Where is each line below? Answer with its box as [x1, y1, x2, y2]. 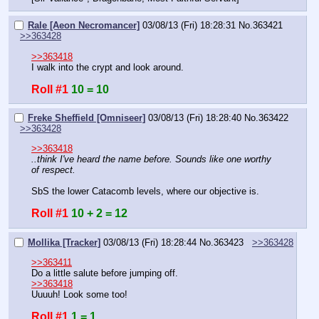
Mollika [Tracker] [28, 237, 100, 249]
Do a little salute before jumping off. [31, 268, 178, 279]
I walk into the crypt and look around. [31, 61, 184, 73]
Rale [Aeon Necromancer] [28, 20, 140, 31]
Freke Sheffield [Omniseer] [28, 113, 145, 124]
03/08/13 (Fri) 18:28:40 [148, 113, 241, 124]
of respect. [31, 164, 75, 176]
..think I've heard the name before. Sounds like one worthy [31, 154, 271, 165]
